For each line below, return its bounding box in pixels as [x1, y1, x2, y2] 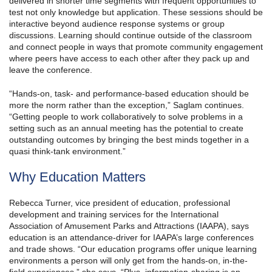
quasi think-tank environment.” [9, 146, 126, 157]
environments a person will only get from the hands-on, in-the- [9, 256, 248, 266]
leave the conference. [9, 65, 92, 75]
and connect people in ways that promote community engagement [9, 42, 263, 52]
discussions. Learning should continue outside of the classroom [9, 30, 252, 41]
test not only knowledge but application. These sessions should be [9, 7, 263, 18]
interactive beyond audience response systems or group [9, 19, 225, 29]
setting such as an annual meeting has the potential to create [9, 123, 243, 134]
